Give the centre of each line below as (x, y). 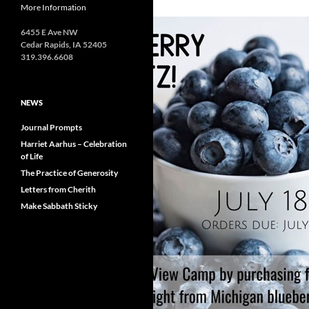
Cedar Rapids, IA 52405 (64, 44)
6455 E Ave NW (49, 32)
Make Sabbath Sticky (59, 206)
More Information (53, 7)
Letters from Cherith (58, 189)
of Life (32, 156)
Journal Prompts (51, 127)
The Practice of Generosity (69, 173)
